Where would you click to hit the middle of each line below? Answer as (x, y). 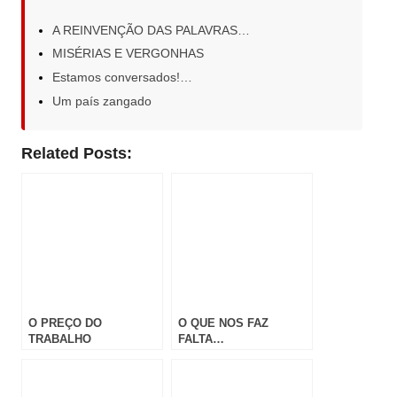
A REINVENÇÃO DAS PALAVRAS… (151, 30)
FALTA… (201, 339)
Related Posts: (77, 154)
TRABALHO (60, 339)
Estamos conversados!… (122, 78)
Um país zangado (102, 101)
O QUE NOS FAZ (223, 323)
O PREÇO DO (65, 323)
